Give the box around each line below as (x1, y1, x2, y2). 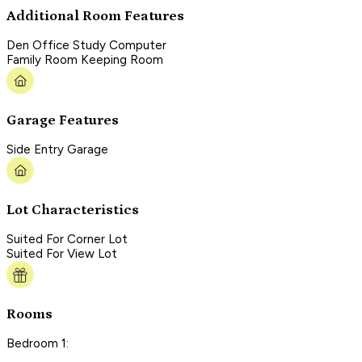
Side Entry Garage (6, 142, 108, 158)
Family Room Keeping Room (6, 53, 163, 68)
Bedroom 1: (6, 336, 69, 351)
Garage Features (6, 112, 119, 128)
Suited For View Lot (6, 246, 117, 262)
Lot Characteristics (6, 201, 139, 218)
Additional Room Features (6, 7, 184, 24)
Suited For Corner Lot (6, 232, 128, 247)
